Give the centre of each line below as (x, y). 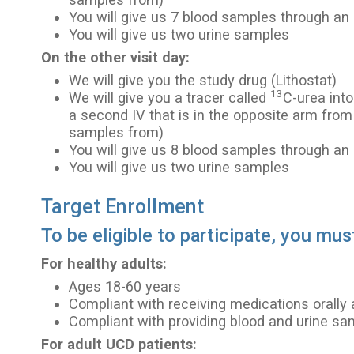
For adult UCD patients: (119, 344)
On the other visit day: (116, 57)
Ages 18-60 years (125, 286)
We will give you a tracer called (170, 97)
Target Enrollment (123, 206)
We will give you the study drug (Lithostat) (203, 80)
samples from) (117, 132)
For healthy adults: (104, 263)
